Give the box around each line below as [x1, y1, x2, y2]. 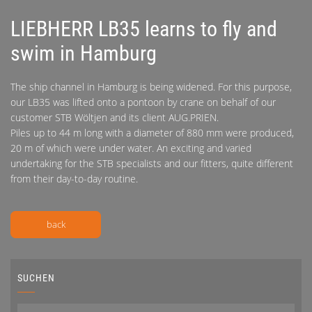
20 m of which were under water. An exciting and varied [10, 141, 251, 155]
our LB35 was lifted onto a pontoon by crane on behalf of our [10, 95, 276, 109]
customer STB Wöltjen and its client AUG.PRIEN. [10, 111, 219, 125]
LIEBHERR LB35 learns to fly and [10, 17, 277, 42]
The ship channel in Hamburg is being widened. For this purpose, [10, 80, 292, 94]
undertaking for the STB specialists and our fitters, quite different [10, 157, 293, 171]
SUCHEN [17, 272, 55, 284]
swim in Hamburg [10, 41, 157, 66]
